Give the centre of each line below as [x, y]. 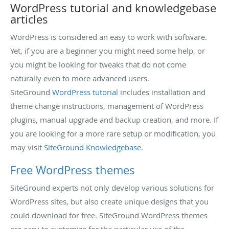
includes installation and [162, 92]
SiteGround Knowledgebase [93, 147]
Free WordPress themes [73, 170]
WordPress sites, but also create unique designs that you [109, 201]
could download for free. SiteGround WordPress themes [109, 215]
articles [29, 19]
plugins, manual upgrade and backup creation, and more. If [114, 119]
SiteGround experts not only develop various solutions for [112, 187]
